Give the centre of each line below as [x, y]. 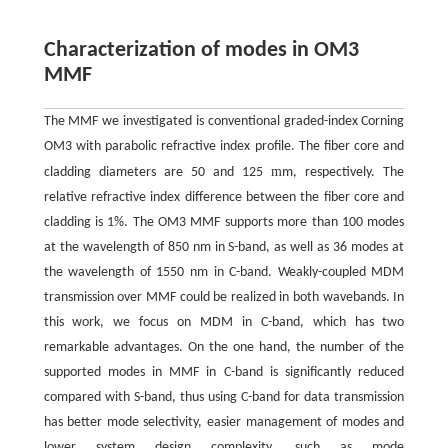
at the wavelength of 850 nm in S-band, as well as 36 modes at [224, 248]
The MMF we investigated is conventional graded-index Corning [224, 122]
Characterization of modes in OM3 [201, 51]
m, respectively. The [343, 173]
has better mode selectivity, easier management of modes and [224, 423]
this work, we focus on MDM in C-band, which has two [224, 323]
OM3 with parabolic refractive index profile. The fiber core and [224, 147]
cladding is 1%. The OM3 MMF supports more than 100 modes [224, 223]
